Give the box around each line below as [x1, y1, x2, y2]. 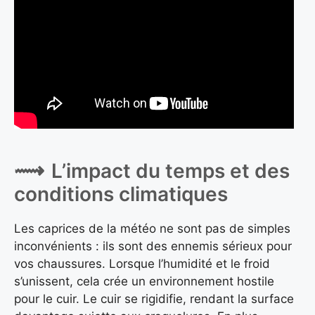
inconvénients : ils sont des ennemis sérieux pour [14, 238, 292, 253]
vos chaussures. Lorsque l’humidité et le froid [14, 256, 270, 271]
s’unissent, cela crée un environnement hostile [14, 274, 274, 288]
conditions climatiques [14, 181, 228, 206]
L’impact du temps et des [51, 158, 290, 183]
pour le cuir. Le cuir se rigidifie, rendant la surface [14, 291, 294, 306]
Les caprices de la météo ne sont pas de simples [14, 221, 290, 236]
